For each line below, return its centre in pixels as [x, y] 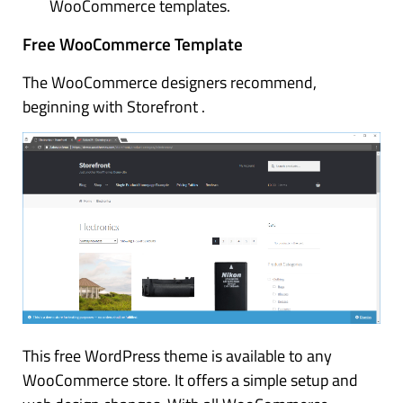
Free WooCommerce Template [133, 43]
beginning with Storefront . [114, 106]
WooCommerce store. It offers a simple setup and [190, 381]
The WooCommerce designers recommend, [170, 82]
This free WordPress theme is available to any [177, 356]
